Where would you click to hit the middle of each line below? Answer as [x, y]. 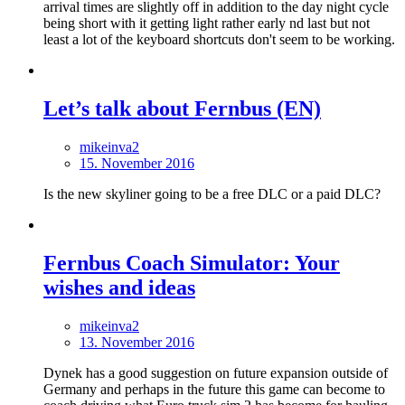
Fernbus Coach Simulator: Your [192, 263]
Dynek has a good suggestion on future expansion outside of [216, 372]
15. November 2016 [137, 163]
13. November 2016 [137, 342]
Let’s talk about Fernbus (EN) [182, 108]
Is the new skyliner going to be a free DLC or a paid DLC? [212, 193]
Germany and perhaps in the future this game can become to [214, 389]
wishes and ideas [119, 287]
